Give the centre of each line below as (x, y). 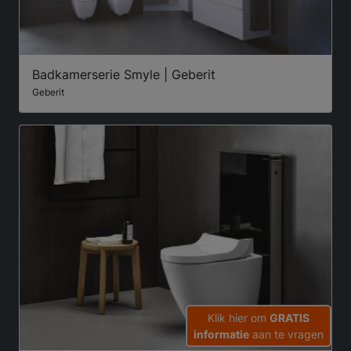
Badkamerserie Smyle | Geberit (124, 75)
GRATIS (289, 318)
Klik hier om (239, 318)
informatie (221, 334)
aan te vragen (286, 334)
